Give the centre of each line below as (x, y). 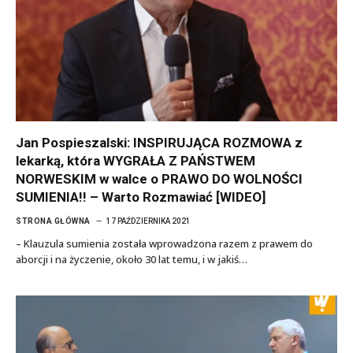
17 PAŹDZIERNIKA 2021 (148, 221)
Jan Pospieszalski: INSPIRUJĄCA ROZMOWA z (159, 142)
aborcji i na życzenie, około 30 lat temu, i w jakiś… (132, 259)
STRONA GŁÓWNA (53, 221)
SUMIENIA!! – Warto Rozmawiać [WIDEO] (141, 197)
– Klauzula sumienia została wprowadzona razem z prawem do (164, 243)
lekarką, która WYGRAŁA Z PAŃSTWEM (136, 160)
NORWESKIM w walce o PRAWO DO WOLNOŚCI (159, 178)
